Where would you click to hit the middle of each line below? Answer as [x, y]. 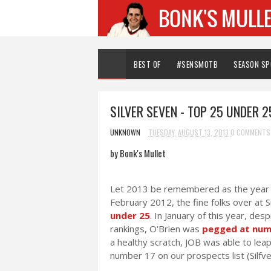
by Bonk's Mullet [138, 153]
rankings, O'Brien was [156, 229]
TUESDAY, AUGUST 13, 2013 [189, 132]
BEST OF [147, 64]
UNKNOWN [126, 132]
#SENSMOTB [197, 64]
